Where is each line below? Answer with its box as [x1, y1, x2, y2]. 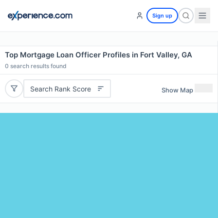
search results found [9, 62, 67, 70]
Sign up [152, 12, 172, 19]
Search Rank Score [30, 84, 91, 93]
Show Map [162, 86, 193, 94]
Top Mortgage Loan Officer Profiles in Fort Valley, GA [5, 50, 192, 59]
